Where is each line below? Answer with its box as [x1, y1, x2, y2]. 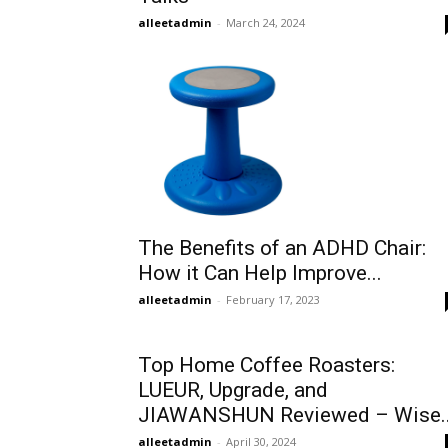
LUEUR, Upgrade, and [138, 378, 328, 403]
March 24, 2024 [226, 15, 305, 30]
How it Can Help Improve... [138, 261, 382, 286]
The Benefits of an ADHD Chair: [138, 236, 426, 261]
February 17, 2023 [226, 292, 320, 308]
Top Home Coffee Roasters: [138, 353, 395, 378]
